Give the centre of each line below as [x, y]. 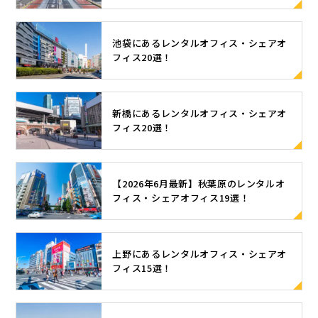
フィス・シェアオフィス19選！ [181, 197]
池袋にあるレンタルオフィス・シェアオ [200, 43]
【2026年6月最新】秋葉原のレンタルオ [199, 183]
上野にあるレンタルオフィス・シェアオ [200, 253]
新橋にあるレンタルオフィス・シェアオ [200, 113]
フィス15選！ [142, 268]
